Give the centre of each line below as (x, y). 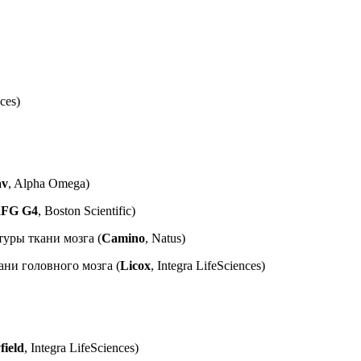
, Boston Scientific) (87, 210)
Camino (123, 238)
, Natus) (165, 238)
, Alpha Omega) (49, 183)
